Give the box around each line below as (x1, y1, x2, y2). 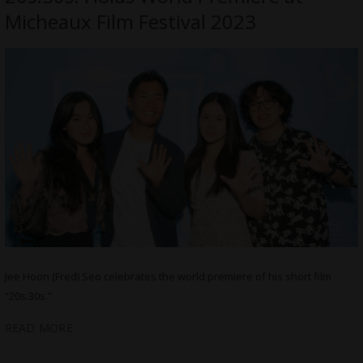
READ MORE (4, 320, 73, 336)
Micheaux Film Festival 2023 (4, 8, 256, 35)
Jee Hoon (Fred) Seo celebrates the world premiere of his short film (4, 269, 331, 284)
